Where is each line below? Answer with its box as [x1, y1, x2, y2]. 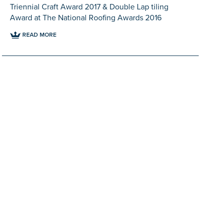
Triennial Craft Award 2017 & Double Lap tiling [10, 1, 169, 12]
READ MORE [21, 31, 57, 38]
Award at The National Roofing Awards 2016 [10, 12, 162, 23]
